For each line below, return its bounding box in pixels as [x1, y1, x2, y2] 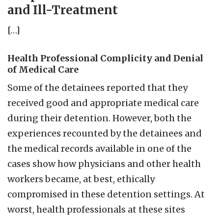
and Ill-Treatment [7, 2, 118, 18]
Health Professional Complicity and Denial [7, 52, 203, 64]
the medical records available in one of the [7, 142, 192, 154]
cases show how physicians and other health [7, 158, 201, 169]
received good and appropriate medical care [7, 97, 199, 109]
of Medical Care [7, 63, 79, 75]
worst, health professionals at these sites [7, 203, 185, 215]
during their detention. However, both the [7, 112, 192, 124]
